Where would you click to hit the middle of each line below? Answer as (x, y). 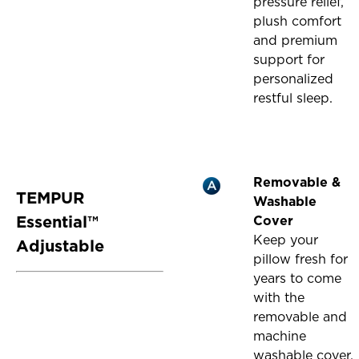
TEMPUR (50, 198)
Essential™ (58, 222)
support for (289, 60)
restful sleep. (293, 99)
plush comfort (298, 22)
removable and (301, 317)
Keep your (286, 240)
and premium (296, 41)
